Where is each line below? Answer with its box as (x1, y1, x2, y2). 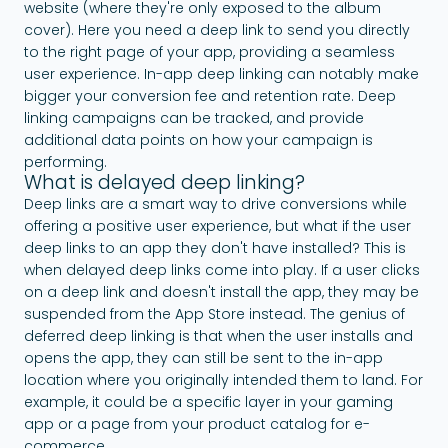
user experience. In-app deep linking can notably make (24, 63, 419, 84)
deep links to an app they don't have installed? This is (24, 237, 406, 258)
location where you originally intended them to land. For (24, 369, 423, 390)
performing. (24, 151, 107, 172)
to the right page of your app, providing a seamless (24, 41, 395, 62)
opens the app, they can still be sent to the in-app (24, 347, 383, 368)
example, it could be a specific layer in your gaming (24, 391, 393, 412)
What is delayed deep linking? (24, 168, 305, 196)
